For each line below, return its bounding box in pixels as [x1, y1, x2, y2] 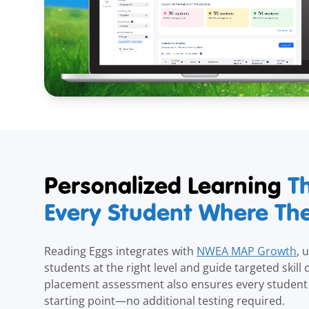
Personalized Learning [44, 170, 288, 200]
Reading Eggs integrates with [44, 243, 197, 259]
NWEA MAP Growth [197, 243, 297, 259]
